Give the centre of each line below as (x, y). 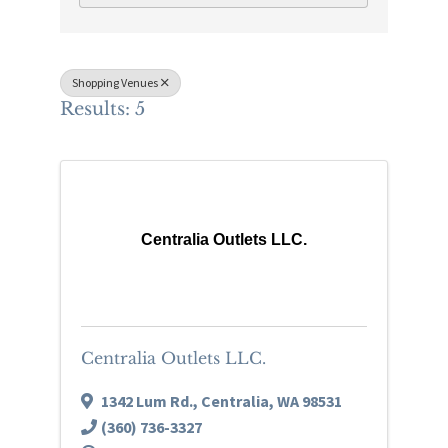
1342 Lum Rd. (146, 400)
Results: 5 (102, 109)
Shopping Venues (114, 83)
